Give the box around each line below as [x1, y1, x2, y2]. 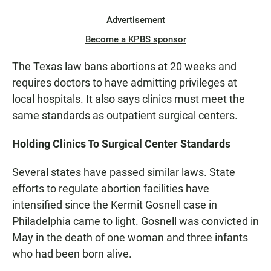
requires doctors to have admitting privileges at [12, 76, 237, 90]
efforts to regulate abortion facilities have [12, 182, 209, 195]
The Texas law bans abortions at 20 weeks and [12, 60, 237, 73]
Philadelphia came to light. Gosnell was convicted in [12, 215, 259, 228]
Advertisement [106, 15, 165, 26]
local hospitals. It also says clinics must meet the [12, 93, 245, 106]
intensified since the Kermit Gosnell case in [12, 198, 217, 212]
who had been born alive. [12, 247, 132, 261]
